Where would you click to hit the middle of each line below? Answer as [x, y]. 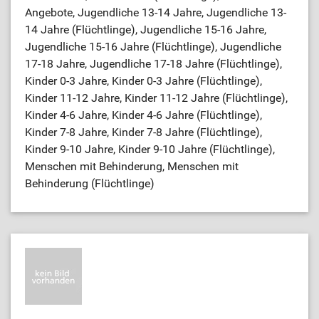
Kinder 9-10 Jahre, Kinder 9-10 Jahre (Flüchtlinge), [150, 149]
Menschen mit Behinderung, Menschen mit [132, 166]
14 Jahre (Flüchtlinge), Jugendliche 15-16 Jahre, [146, 30]
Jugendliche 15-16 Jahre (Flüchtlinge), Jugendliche [153, 47]
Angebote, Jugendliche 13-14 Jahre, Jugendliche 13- [156, 12]
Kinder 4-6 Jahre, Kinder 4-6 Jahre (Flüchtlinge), [143, 115]
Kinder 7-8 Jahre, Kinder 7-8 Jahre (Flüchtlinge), [143, 132]
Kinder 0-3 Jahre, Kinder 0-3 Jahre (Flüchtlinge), [143, 81]
